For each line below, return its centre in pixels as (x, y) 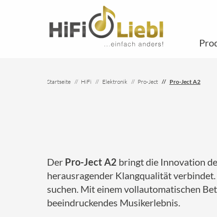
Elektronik (115, 82)
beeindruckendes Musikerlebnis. (114, 202)
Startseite (59, 82)
